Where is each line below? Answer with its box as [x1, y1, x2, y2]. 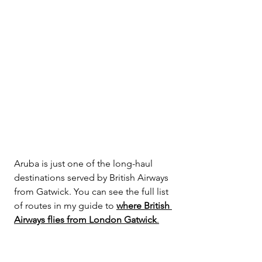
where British [116, 199, 172, 211]
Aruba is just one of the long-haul [14, 157, 155, 169]
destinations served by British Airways [14, 171, 171, 183]
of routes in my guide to [14, 199, 116, 211]
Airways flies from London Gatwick [14, 213, 157, 225]
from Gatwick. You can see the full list [14, 185, 171, 197]
